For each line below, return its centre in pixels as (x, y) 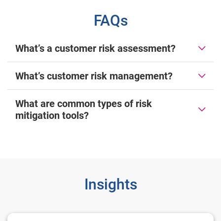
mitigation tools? (52, 116)
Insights (110, 184)
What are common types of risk (84, 104)
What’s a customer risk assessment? (95, 49)
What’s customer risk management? (94, 76)
